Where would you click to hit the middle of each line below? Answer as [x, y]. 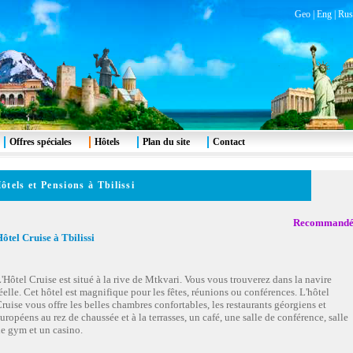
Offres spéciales [41, 142]
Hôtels [107, 142]
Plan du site [166, 142]
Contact [229, 142]
